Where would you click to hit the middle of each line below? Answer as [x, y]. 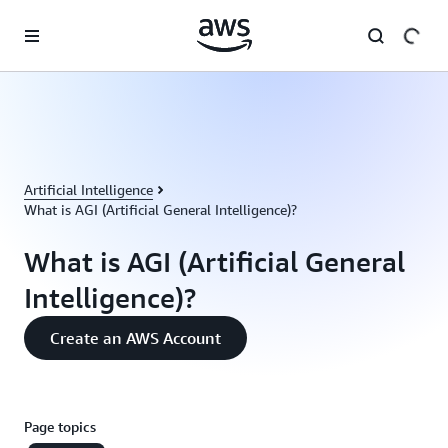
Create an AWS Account [135, 338]
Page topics [60, 426]
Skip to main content [74, 19]
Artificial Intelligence [88, 189]
